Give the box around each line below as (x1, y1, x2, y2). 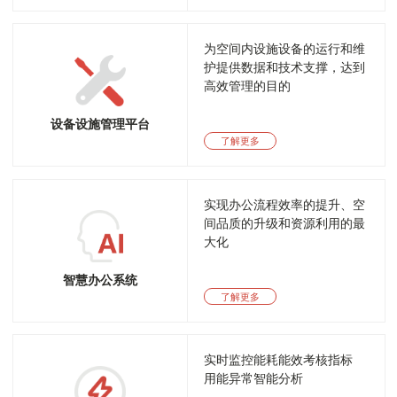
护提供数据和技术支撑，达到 (204, 61, 366, 74)
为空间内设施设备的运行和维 (204, 43, 366, 56)
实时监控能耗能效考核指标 (204, 354, 354, 367)
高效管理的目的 (204, 80, 292, 93)
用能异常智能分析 (204, 372, 304, 385)
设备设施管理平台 (50, 117, 150, 132)
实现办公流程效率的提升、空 (204, 198, 366, 212)
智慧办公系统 (62, 272, 137, 287)
